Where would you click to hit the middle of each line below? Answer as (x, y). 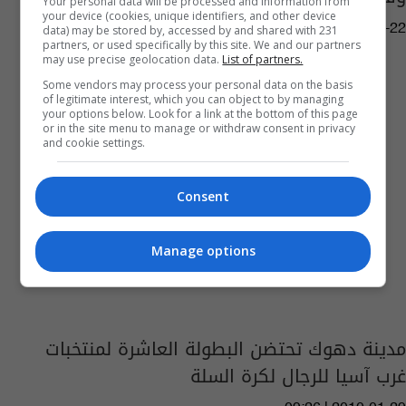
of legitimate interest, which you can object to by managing (193, 99)
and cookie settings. (94, 142)
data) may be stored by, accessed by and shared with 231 (191, 30)
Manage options (203, 251)
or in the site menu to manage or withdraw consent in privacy (199, 128)
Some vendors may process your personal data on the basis (198, 84)
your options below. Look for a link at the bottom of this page (201, 113)
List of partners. (263, 59)
